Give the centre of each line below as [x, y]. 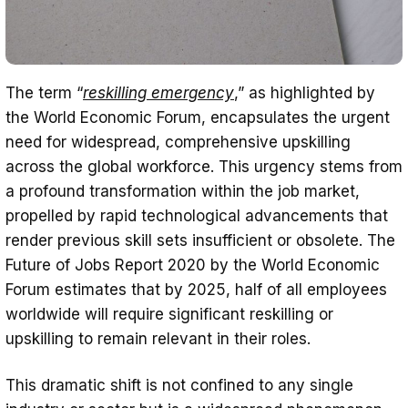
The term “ [44, 92]
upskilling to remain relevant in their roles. [158, 338]
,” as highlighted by [305, 92]
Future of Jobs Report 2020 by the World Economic [193, 265]
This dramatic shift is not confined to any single [179, 385]
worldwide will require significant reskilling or [169, 314]
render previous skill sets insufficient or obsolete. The [200, 240]
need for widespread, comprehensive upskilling [178, 142]
